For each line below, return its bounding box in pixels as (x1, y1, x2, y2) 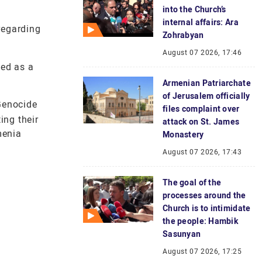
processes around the (163, 191, 246, 200)
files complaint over (163, 104, 240, 113)
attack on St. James (163, 117, 240, 126)
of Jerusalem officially (163, 91, 250, 101)
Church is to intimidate (163, 204, 251, 213)
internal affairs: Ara (163, 18, 239, 27)
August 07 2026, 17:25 (163, 247, 242, 256)
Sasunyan (163, 229, 201, 239)
